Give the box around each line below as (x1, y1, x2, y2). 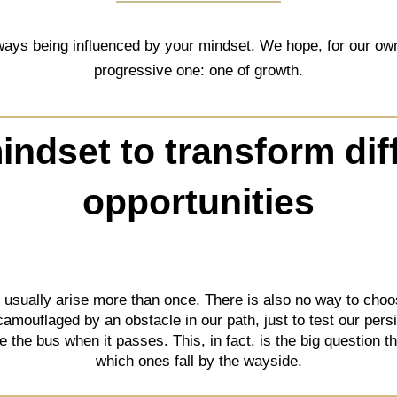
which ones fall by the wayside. (95, 353, 302, 370)
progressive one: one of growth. (94, 62, 303, 80)
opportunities (82, 182, 315, 223)
